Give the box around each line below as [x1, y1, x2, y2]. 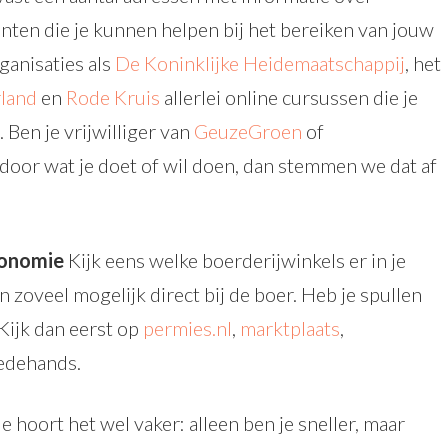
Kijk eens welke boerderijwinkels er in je [64, 248, 406, 272]
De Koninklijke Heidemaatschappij [115, 51, 405, 75]
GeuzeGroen [194, 119, 302, 143]
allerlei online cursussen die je [160, 85, 418, 109]
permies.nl [143, 316, 232, 340]
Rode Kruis [66, 85, 160, 109]
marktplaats [240, 316, 340, 340]
